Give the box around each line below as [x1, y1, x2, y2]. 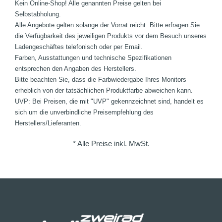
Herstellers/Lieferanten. [15, 119, 81, 127]
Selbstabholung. [15, 10, 61, 18]
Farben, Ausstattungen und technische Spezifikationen [15, 54, 171, 61]
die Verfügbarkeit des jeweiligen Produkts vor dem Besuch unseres [15, 32, 207, 40]
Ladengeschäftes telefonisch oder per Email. [15, 43, 143, 51]
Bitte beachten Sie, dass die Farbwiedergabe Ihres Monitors [15, 76, 186, 83]
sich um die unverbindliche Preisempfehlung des [15, 109, 154, 116]
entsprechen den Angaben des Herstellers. [15, 65, 136, 72]
